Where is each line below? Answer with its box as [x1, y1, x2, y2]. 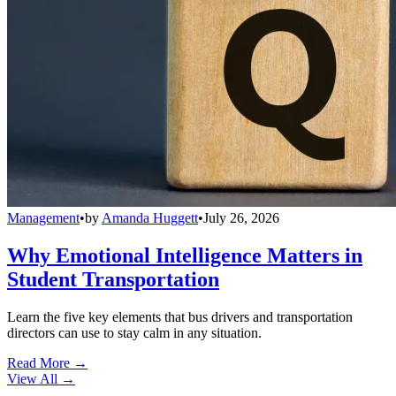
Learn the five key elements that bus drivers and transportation [7, 308, 353, 324]
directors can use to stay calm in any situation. [7, 324, 262, 340]
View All [7, 370, 57, 386]
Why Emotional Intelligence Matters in [7, 243, 362, 267]
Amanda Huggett [102, 210, 198, 226]
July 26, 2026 [203, 210, 279, 226]
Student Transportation [7, 267, 219, 291]
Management [7, 210, 80, 226]
